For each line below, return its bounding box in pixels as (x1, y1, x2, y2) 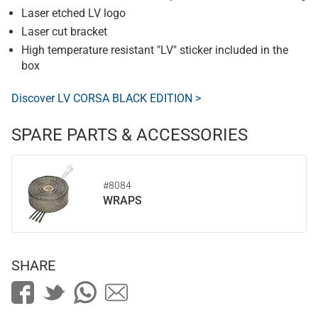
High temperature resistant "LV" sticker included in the (21, 43, 288, 57)
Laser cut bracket (21, 25, 107, 38)
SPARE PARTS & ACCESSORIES (11, 125, 248, 145)
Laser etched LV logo (21, 6, 126, 20)
